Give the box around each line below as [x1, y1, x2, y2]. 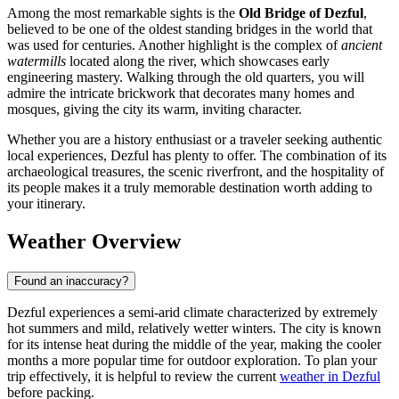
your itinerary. [7, 196, 85, 212]
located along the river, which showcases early [66, 53, 330, 69]
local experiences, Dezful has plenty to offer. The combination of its [7, 148, 387, 164]
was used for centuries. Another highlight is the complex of [7, 37, 341, 53]
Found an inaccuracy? [14, 273, 128, 288]
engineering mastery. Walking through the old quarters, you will [7, 69, 364, 85]
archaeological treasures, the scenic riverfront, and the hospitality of [7, 164, 384, 180]
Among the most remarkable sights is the [7, 5, 239, 21]
